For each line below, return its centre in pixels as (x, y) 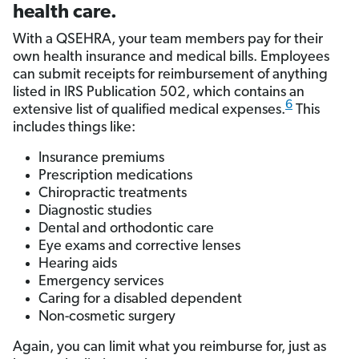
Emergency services (101, 282)
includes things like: (74, 128)
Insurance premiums (101, 159)
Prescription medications (115, 176)
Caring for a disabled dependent (140, 300)
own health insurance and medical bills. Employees (171, 58)
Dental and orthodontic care (126, 229)
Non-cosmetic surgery (107, 317)
